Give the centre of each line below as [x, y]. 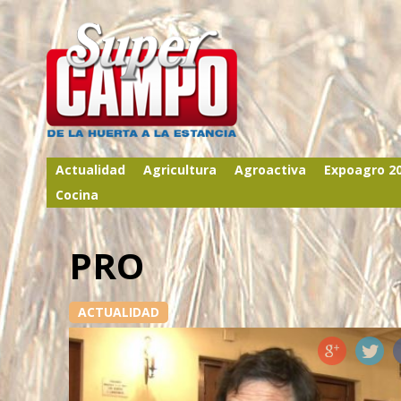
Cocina [77, 195]
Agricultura [180, 170]
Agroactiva [270, 170]
